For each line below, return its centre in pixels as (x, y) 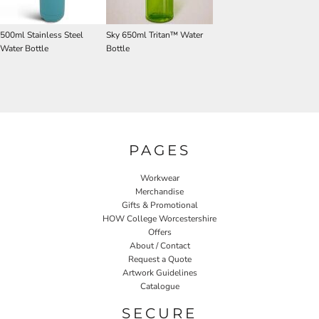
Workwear (159, 178)
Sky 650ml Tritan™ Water (155, 35)
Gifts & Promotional (159, 205)
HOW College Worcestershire (159, 218)
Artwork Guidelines (159, 272)
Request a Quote (159, 259)
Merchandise (159, 191)
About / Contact (159, 245)
